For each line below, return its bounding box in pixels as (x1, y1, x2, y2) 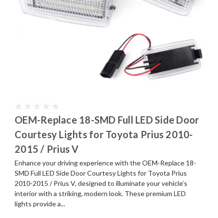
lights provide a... (15, 200, 65, 208)
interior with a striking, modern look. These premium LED (15, 189, 186, 198)
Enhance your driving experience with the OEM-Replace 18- (15, 159, 196, 167)
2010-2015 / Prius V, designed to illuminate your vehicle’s (15, 179, 187, 188)
